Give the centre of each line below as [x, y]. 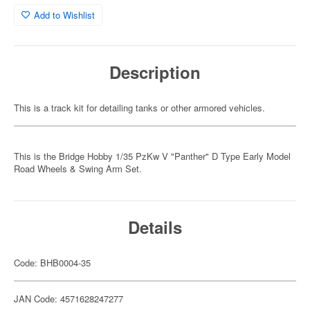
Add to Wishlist [64, 15]
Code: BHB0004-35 [52, 263]
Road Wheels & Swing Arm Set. [78, 168]
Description [155, 72]
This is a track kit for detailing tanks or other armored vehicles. [139, 108]
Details [155, 227]
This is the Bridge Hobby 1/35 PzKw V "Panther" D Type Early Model [152, 156]
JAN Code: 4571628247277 [69, 299]
